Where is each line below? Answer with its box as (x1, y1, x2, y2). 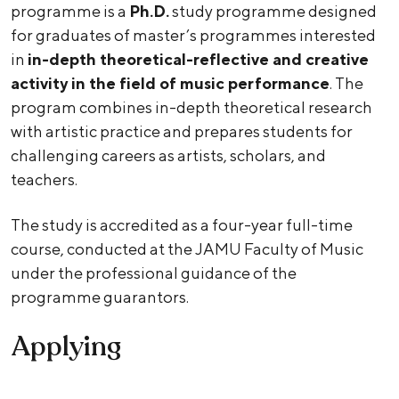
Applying (11, 329, 121, 366)
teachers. (11, 170, 77, 190)
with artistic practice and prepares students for (11, 122, 353, 142)
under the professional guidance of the (11, 264, 297, 283)
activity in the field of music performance (11, 74, 330, 94)
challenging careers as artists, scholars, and (11, 146, 326, 166)
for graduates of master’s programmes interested (11, 26, 376, 45)
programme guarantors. (11, 288, 189, 307)
